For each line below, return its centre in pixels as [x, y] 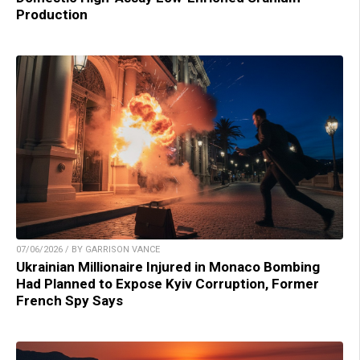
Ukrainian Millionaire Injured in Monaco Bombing [168, 267]
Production [52, 15]
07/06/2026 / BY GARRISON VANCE [88, 250]
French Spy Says [70, 301]
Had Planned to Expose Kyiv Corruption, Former [168, 284]
